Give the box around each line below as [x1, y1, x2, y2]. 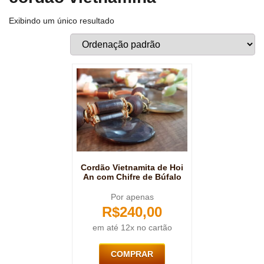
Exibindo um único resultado [9, 16, 114, 26]
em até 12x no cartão [92, 223, 172, 233]
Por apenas [110, 192, 154, 202]
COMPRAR [111, 249, 153, 259]
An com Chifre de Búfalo [82, 172, 181, 182]
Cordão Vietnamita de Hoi [81, 163, 183, 173]
